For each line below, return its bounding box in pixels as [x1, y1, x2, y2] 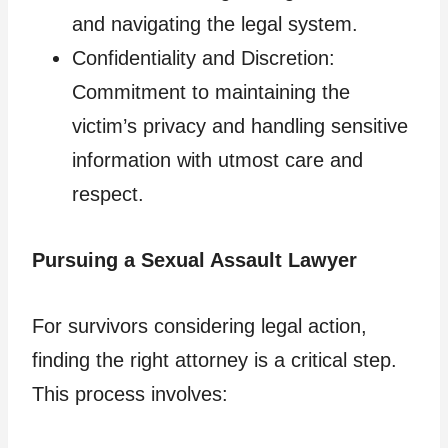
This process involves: [32, 382, 228, 405]
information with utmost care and [72, 148, 363, 171]
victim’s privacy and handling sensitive [72, 114, 408, 137]
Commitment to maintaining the [72, 80, 350, 103]
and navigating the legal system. [72, 12, 358, 35]
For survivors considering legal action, [32, 314, 367, 337]
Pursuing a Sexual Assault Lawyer [32, 248, 357, 271]
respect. [72, 182, 144, 205]
